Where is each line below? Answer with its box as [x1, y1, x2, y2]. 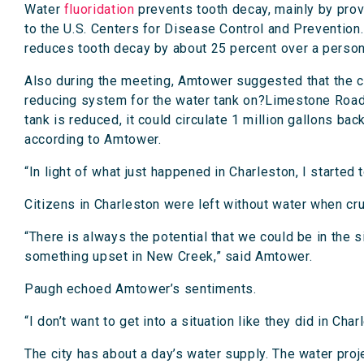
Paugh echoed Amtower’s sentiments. [24, 280, 257, 297]
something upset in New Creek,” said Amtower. [24, 248, 313, 264]
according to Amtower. [24, 131, 162, 147]
